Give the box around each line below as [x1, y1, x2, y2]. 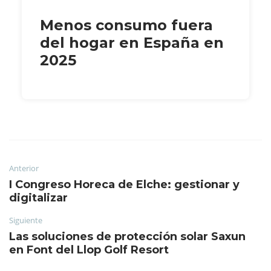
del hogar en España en [40, 33, 224, 51]
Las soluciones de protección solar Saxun [9, 229, 246, 243]
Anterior [9, 162, 39, 174]
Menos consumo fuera [40, 16, 213, 34]
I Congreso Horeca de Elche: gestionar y [9, 177, 240, 191]
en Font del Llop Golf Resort [9, 243, 169, 256]
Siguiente [9, 214, 42, 226]
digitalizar [9, 191, 68, 204]
